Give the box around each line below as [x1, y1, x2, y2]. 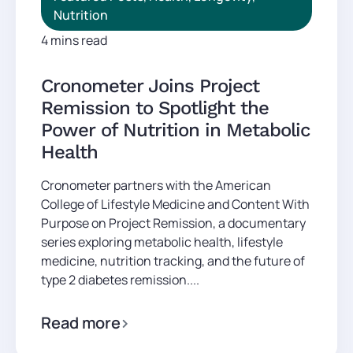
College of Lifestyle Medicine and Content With [41, 195, 310, 213]
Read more [41, 311, 121, 333]
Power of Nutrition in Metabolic [41, 118, 310, 141]
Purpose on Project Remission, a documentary [41, 214, 306, 232]
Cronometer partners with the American [41, 176, 271, 194]
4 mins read [41, 31, 107, 49]
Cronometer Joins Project [41, 74, 259, 97]
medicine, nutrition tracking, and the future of [41, 251, 305, 269]
